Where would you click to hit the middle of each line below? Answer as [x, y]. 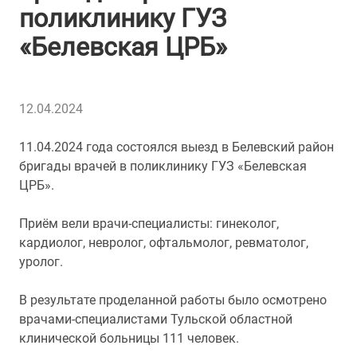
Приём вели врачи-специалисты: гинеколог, [149, 224]
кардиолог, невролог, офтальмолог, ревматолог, [164, 243]
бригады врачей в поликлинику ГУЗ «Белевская [163, 166]
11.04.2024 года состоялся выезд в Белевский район [177, 147]
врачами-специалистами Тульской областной [156, 319]
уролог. [41, 262]
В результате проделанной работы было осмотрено [173, 300]
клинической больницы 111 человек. [129, 338]
